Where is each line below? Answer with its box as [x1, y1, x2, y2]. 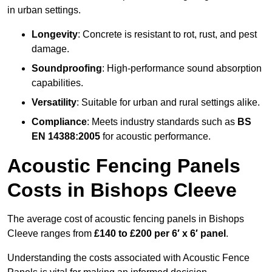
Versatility [32, 97, 76, 108]
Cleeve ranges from [7, 228, 94, 239]
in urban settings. [7, 5, 81, 16]
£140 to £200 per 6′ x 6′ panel [94, 228, 226, 239]
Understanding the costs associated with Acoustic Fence [7, 253, 250, 263]
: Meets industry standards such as [87, 117, 237, 127]
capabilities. [32, 78, 83, 89]
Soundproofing [32, 63, 102, 74]
